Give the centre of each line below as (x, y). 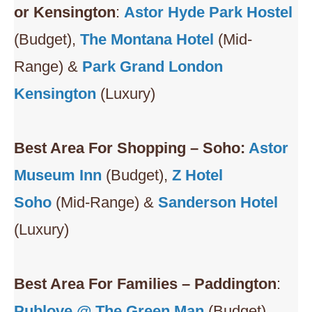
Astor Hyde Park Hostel (208, 12)
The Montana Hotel (147, 39)
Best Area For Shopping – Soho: (131, 148)
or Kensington (65, 12)
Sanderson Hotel (218, 202)
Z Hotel (197, 175)
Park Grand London (153, 67)
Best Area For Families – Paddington (145, 284)
